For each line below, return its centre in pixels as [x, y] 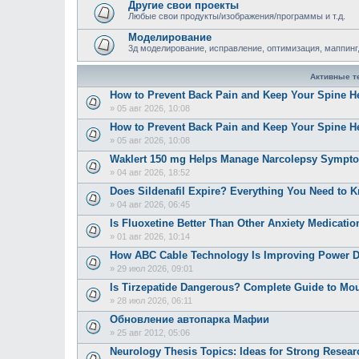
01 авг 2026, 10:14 [153, 237]
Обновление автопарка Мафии [190, 319]
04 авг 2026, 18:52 [153, 173]
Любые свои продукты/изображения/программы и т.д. [237, 16]
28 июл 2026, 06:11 [155, 301]
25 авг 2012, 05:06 [153, 333]
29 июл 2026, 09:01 [155, 269]
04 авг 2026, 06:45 [153, 205]
